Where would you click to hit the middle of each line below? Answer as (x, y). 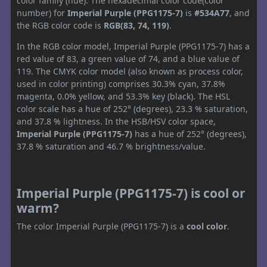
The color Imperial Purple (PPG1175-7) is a (102, 226)
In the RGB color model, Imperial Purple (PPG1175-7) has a (133, 46)
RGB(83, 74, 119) (136, 26)
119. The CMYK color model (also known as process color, (130, 72)
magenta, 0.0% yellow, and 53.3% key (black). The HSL (123, 97)
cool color (207, 226)
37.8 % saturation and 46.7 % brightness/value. (111, 147)
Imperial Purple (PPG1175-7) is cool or (131, 193)
